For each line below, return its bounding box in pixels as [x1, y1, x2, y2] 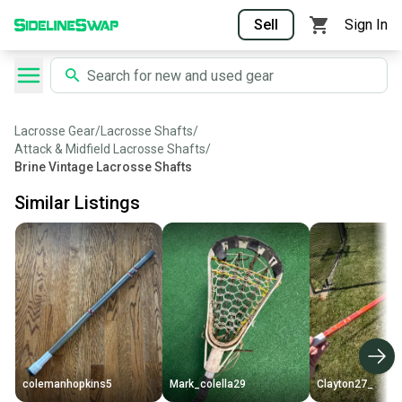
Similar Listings [14, 192, 140, 214]
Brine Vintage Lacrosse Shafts [14, 160, 192, 174]
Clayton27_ [317, 378, 373, 391]
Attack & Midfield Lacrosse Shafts [14, 142, 205, 156]
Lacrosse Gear [14, 124, 95, 138]
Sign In [345, 16, 388, 33]
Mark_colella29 [170, 378, 246, 391]
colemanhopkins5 [22, 378, 112, 391]
